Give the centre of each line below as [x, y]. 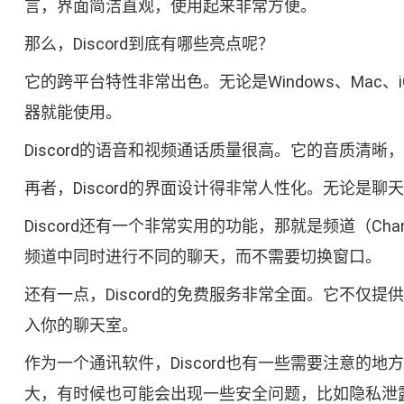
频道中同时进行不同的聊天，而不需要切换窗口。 [202, 257]
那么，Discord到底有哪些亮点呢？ [149, 44]
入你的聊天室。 [81, 326]
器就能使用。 [73, 113]
